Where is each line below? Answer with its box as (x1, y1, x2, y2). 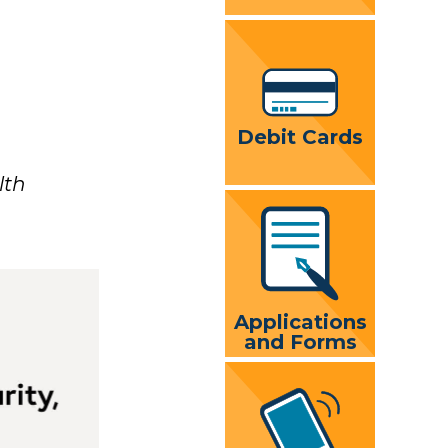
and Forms (243, 329, 357, 354)
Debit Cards (237, 125, 363, 150)
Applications (233, 309, 367, 334)
